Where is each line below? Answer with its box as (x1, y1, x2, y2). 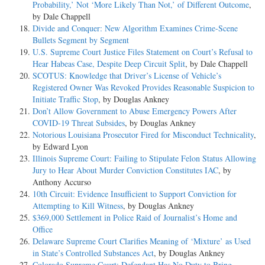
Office (33, 223, 53, 235)
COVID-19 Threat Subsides (33, 117, 125, 128)
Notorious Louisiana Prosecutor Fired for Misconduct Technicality (33, 128, 254, 140)
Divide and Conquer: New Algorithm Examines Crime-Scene (33, 22, 238, 34)
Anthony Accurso (33, 176, 91, 188)
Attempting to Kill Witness (33, 199, 123, 211)
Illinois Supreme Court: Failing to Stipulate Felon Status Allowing (33, 152, 256, 164)
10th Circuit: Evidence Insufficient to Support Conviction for (33, 188, 237, 199)
